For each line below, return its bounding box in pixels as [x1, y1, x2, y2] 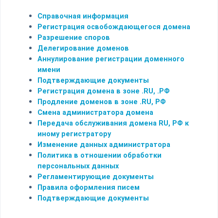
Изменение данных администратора [37, 141, 170, 149]
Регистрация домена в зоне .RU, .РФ [37, 87, 170, 95]
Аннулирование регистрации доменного [37, 55, 184, 63]
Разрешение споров [37, 34, 110, 42]
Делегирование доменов [37, 44, 129, 53]
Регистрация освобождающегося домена [37, 23, 190, 31]
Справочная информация [37, 12, 128, 20]
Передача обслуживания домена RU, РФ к [37, 119, 189, 127]
